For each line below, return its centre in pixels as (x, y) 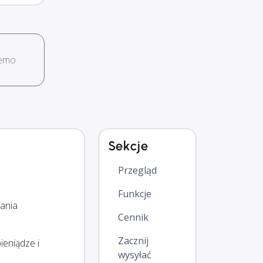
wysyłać (135, 255)
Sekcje (129, 146)
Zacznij (133, 241)
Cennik (133, 218)
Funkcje (135, 194)
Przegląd (137, 171)
